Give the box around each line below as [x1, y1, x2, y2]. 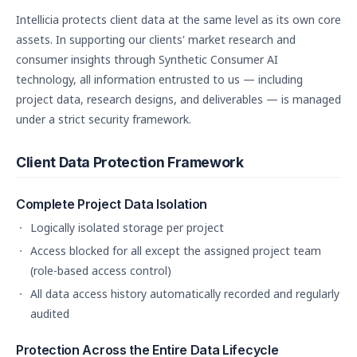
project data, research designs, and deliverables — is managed [16, 92, 341, 107]
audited [30, 306, 69, 321]
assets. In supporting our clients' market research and [16, 32, 296, 47]
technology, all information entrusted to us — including [16, 72, 303, 87]
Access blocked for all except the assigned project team [30, 243, 321, 258]
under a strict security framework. [16, 112, 191, 127]
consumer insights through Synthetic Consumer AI [16, 52, 278, 67]
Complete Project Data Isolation [16, 196, 208, 212]
